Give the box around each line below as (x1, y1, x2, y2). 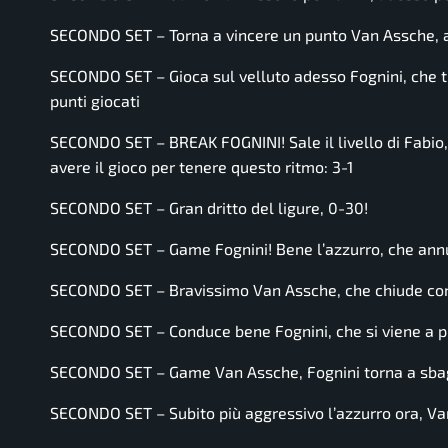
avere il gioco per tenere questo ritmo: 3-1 (50, 156, 353, 176)
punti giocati (50, 90, 140, 110)
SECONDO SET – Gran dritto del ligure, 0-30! (50, 197, 368, 217)
